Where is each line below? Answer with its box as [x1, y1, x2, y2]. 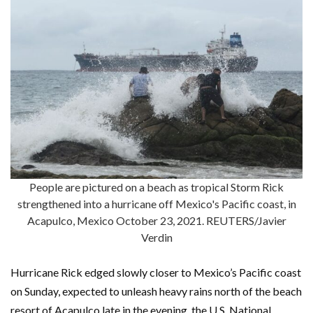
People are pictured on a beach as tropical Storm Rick [29, 180, 284, 194]
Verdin [140, 231, 173, 245]
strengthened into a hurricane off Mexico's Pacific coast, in [17, 197, 296, 211]
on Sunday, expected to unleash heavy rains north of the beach [10, 284, 302, 298]
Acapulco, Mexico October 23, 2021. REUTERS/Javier [27, 214, 286, 228]
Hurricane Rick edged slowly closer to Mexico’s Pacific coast [10, 265, 301, 279]
